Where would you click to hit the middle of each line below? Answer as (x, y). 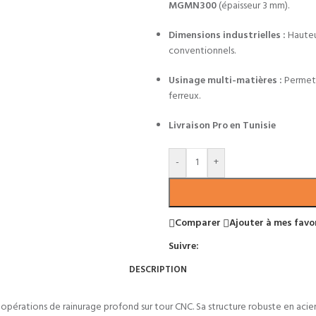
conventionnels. (202, 51)
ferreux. (184, 96)
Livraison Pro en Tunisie (222, 126)
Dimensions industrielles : (227, 36)
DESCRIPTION (158, 269)
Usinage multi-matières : (225, 81)
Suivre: (184, 247)
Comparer (198, 223)
